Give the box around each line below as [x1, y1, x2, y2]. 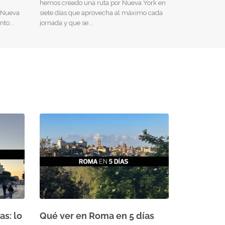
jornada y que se [39, 19, 88, 27]
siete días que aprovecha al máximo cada [39, 9, 163, 17]
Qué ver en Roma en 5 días [39, 210, 154, 221]
